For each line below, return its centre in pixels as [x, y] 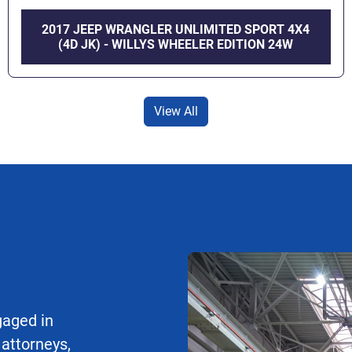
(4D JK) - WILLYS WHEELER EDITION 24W [176, 45]
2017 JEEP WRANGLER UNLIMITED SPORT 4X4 [176, 30]
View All [176, 112]
